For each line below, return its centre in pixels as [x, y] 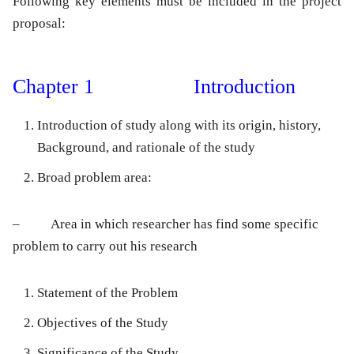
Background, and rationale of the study [146, 148]
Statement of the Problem [107, 293]
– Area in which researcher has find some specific [166, 224]
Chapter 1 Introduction [154, 87]
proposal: [39, 24]
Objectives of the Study [103, 323]
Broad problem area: [94, 178]
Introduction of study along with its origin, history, [179, 126]
